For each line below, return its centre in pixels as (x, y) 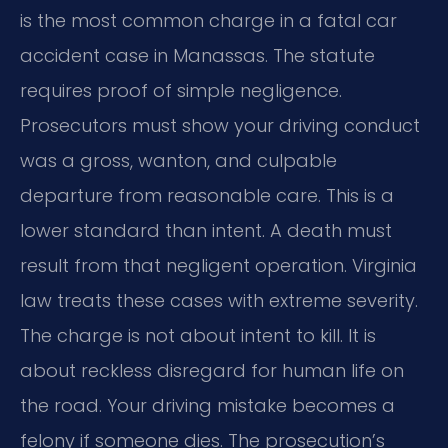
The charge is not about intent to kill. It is (198, 335)
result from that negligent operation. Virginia (218, 265)
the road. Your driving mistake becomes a (207, 405)
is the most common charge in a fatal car (208, 20)
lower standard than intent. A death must (206, 230)
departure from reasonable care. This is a (207, 195)
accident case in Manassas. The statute (197, 55)
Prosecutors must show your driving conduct (220, 125)
